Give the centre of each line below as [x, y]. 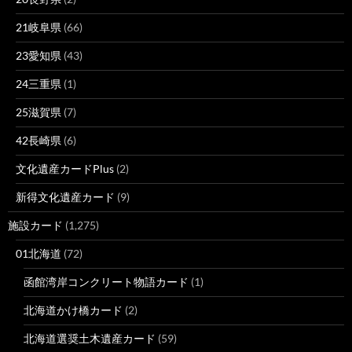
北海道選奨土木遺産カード [90, 338]
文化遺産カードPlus [65, 169]
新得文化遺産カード [65, 197]
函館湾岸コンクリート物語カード [106, 282]
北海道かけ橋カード [73, 310]
